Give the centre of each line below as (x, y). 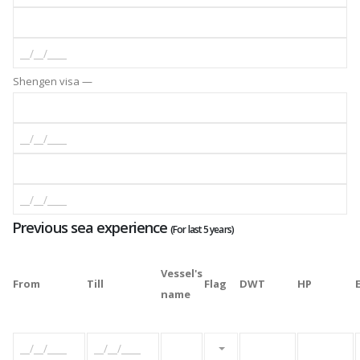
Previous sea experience (92, 228)
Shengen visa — (53, 82)
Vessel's (182, 274)
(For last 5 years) (202, 230)
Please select (249, 348)
